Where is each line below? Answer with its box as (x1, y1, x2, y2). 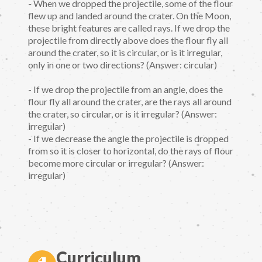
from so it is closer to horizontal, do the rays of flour (28, 145, 233, 157)
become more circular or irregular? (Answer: (28, 157, 204, 169)
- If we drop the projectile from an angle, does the (28, 84, 223, 95)
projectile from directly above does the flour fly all (28, 34, 228, 46)
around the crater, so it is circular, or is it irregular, (28, 46, 222, 58)
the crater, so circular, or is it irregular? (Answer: (28, 108, 217, 120)
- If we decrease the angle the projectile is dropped (28, 133, 229, 144)
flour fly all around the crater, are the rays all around (28, 96, 232, 108)
